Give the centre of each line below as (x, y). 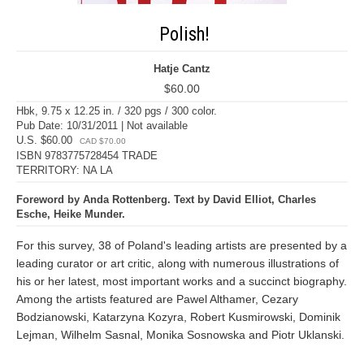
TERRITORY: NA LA (65, 170)
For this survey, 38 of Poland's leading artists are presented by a (182, 245)
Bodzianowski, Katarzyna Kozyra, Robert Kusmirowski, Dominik (178, 317)
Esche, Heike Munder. (71, 214)
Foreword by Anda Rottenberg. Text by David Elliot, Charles (166, 199)
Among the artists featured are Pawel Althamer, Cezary (157, 299)
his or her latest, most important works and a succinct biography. (182, 281)
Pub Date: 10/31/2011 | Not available (102, 126)
